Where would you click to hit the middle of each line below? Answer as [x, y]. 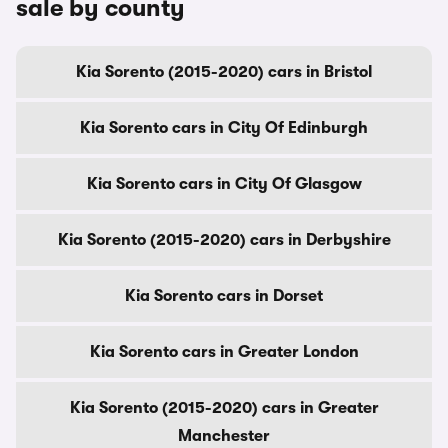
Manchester [224, 436]
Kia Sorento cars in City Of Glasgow [224, 184]
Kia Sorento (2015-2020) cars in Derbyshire [224, 240]
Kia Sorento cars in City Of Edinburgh [224, 128]
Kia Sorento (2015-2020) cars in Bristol [224, 72]
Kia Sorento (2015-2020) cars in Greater [224, 408]
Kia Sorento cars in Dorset [224, 296]
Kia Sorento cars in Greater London [224, 352]
